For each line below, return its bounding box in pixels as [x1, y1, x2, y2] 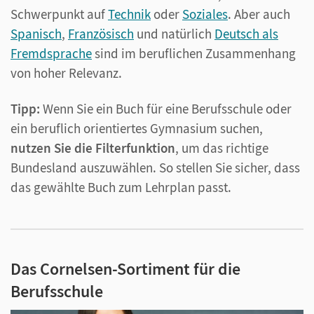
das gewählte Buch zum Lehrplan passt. [11, 178, 231, 196]
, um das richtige [175, 139, 268, 156]
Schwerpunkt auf [11, 5, 108, 22]
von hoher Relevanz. [11, 64, 122, 81]
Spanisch [11, 25, 62, 42]
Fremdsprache [11, 44, 92, 62]
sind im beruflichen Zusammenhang [92, 44, 296, 62]
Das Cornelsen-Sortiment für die [11, 257, 240, 280]
